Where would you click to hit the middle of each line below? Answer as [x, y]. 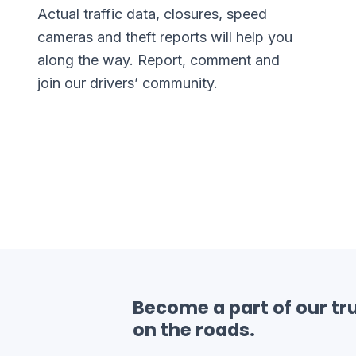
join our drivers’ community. [128, 83]
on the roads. [194, 330]
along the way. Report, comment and [159, 60]
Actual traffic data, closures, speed [153, 14]
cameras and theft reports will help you [165, 37]
